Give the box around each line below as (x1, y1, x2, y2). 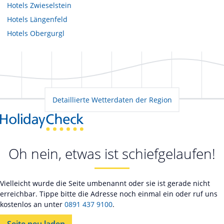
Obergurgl (30, 28, 64, 38)
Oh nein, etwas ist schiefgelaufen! (8, 144, 215, 163)
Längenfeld (30, 14, 67, 24)
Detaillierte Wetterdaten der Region (52, 94, 172, 104)
